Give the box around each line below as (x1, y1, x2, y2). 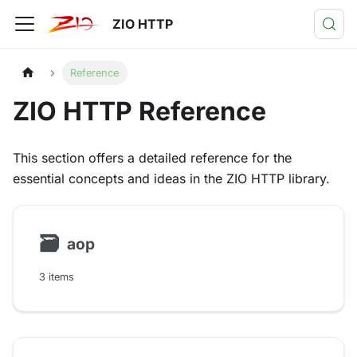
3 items (39, 271, 74, 284)
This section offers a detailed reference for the (13, 150, 292, 167)
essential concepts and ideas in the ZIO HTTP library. (13, 171, 330, 187)
